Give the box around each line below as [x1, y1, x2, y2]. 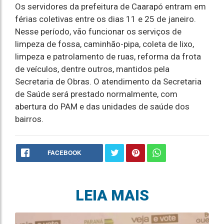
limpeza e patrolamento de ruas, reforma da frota [15, 51, 201, 61]
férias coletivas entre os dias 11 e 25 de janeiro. [15, 14, 196, 24]
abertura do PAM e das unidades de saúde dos [15, 101, 189, 111]
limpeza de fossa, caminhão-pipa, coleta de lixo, [15, 39, 194, 49]
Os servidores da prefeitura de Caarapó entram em [15, 1, 206, 11]
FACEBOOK [47, 148, 81, 157]
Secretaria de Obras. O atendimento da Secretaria [15, 76, 201, 86]
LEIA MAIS [75, 186, 149, 204]
